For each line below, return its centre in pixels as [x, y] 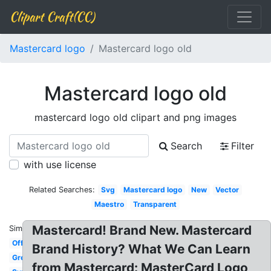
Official [24, 243]
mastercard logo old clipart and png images [135, 117]
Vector [227, 190]
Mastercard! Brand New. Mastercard [142, 230]
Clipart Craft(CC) [52, 17]
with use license [60, 165]
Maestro [109, 204]
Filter [243, 146]
